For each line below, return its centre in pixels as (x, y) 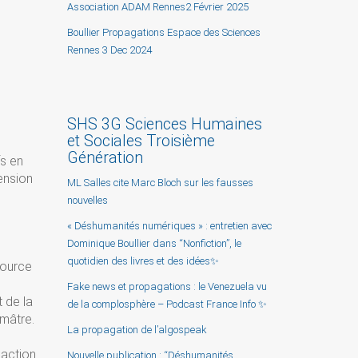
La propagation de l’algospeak (137, 329)
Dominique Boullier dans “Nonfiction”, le (154, 243)
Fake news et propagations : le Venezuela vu (167, 286)
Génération (105, 157)
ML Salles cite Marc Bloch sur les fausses (160, 182)
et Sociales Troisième (141, 141)
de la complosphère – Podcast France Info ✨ (167, 304)
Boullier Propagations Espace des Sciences (163, 32)
